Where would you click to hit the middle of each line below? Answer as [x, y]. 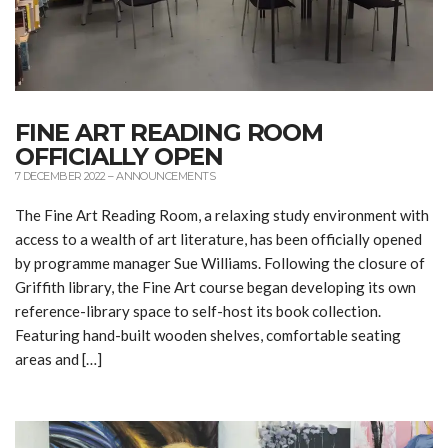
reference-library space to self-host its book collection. [198, 310]
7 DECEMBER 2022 [60, 175]
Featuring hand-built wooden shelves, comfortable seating [208, 334]
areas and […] [58, 358]
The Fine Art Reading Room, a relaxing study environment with [222, 214]
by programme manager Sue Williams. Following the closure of [220, 262]
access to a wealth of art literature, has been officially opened [218, 238]
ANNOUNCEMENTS [165, 175]
